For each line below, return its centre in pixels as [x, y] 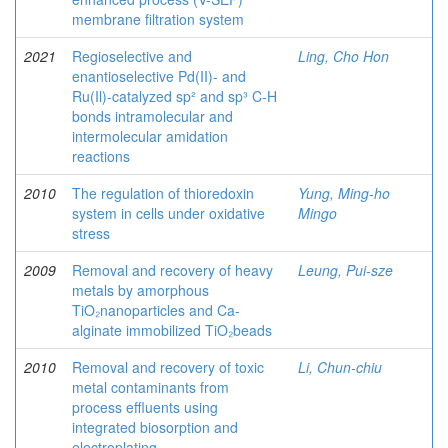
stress [91, 233]
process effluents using [145, 407]
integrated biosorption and [155, 427]
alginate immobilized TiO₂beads [172, 330]
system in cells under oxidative [168, 213]
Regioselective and [132, 56]
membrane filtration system [158, 19]
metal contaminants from [150, 387]
